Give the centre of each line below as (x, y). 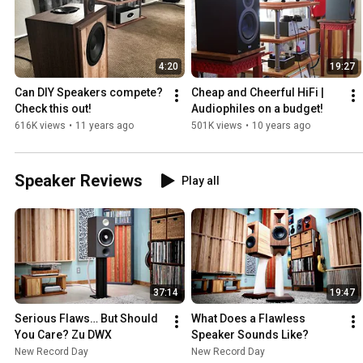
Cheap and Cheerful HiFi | (258, 93)
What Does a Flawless (248, 319)
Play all (201, 181)
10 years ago (281, 126)
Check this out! (53, 109)
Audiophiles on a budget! (257, 109)
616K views (40, 126)
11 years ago (105, 126)
